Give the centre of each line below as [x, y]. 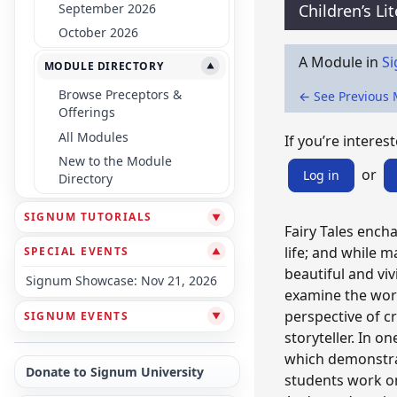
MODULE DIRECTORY [104, 66]
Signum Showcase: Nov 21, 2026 [122, 281]
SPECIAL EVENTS [76, 251]
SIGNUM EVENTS [76, 315]
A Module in [340, 62]
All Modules [93, 136]
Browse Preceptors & [120, 95]
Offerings [86, 113]
